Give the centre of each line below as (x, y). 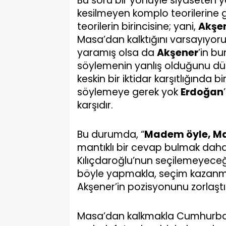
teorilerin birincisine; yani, (138, 26)
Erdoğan (202, 92)
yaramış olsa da (117, 53)
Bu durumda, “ (111, 134)
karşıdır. (95, 105)
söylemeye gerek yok (129, 92)
